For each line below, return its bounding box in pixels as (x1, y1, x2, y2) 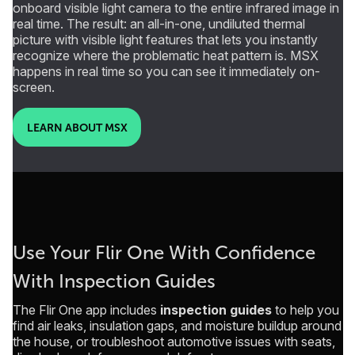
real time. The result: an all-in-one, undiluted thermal (13, 16, 305, 32)
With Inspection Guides (13, 271, 216, 292)
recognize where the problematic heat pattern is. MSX (13, 48, 319, 64)
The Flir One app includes (13, 302, 160, 319)
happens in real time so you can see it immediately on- (13, 63, 320, 80)
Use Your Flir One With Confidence (13, 242, 315, 264)
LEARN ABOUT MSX (26, 120, 128, 134)
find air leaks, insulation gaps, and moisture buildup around (13, 318, 342, 334)
